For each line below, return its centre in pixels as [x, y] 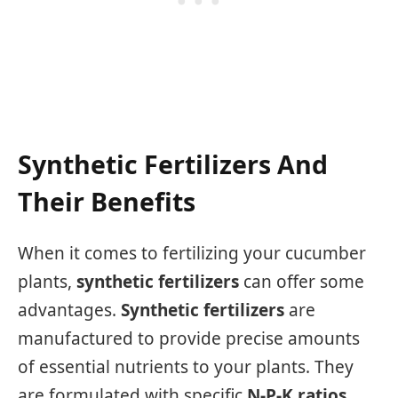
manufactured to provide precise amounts [189, 339]
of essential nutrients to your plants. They [186, 367]
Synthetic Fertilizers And [173, 164]
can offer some [302, 282]
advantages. [69, 310]
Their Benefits [107, 201]
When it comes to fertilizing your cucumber [192, 254]
